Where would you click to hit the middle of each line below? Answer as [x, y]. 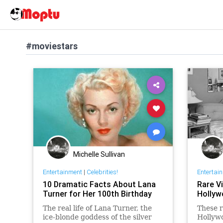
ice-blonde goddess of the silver [97, 217]
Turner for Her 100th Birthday [97, 193]
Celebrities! [102, 172]
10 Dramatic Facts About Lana [99, 184]
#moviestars [52, 46]
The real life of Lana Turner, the [97, 208]
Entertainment [62, 172]
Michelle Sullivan [99, 154]
